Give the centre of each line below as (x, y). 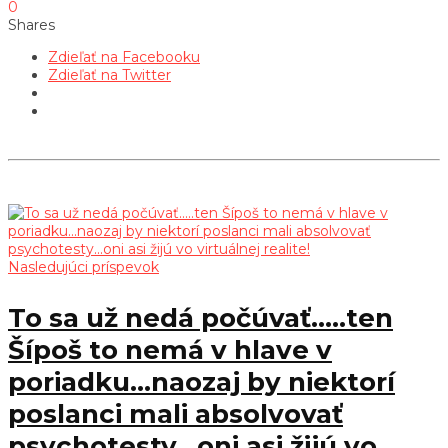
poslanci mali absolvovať (175, 413)
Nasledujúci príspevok (83, 266)
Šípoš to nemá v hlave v (170, 349)
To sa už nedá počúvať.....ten (200, 317)
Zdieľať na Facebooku (124, 56)
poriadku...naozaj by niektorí (201, 381)
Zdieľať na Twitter (109, 74)
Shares (31, 24)
